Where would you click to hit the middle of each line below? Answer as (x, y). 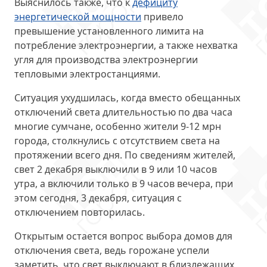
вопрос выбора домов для (171, 236)
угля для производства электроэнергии (106, 60)
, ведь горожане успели (154, 250)
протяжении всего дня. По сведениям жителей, (125, 155)
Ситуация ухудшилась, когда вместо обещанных (127, 98)
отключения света (57, 250)
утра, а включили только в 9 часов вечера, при (124, 184)
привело (162, 17)
